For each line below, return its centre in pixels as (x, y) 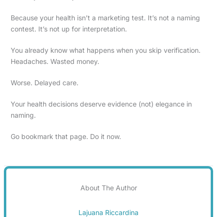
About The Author (108, 187)
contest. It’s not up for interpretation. (69, 29)
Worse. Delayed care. (44, 82)
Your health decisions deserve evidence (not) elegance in (101, 104)
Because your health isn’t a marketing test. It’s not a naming (105, 17)
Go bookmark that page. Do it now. (66, 136)
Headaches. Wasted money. (55, 61)
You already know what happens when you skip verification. (105, 50)
